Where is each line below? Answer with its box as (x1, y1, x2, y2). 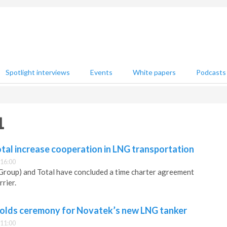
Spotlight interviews (6, 68, 70, 77)
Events (90, 68, 112, 77)
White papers (133, 68, 176, 77)
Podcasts (196, 68, 226, 77)
